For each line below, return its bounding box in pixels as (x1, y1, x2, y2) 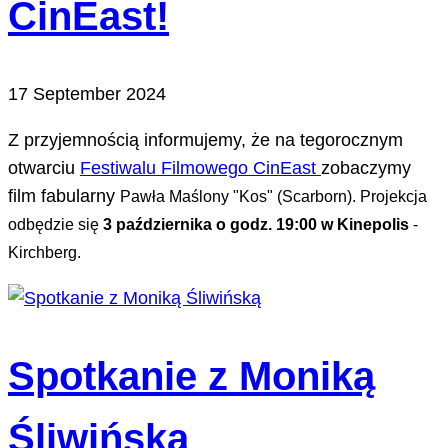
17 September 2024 (8, 83, 166, 104)
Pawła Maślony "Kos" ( (120, 187, 282, 205)
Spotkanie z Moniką (8, 353, 375, 398)
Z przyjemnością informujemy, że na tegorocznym (8, 129, 403, 150)
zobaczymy (321, 157, 411, 178)
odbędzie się (8, 215, 103, 233)
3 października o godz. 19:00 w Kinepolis (103, 215, 413, 233)
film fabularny (8, 185, 120, 206)
